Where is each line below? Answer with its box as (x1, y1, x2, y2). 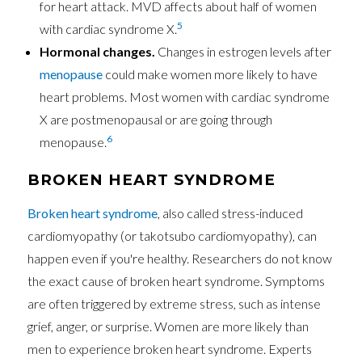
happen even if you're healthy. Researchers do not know (27, 250, 333, 267)
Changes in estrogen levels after (155, 43, 332, 59)
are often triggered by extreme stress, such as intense (27, 296, 322, 312)
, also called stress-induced (158, 205, 304, 221)
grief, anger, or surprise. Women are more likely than (27, 318, 309, 335)
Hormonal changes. (40, 43, 156, 59)
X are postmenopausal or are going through (40, 111, 273, 127)
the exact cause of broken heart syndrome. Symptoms (27, 273, 326, 289)
